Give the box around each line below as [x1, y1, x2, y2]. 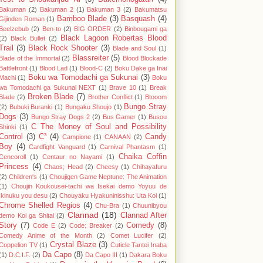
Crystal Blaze [49, 241, 96, 249]
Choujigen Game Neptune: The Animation [49, 173, 167, 181]
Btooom [145, 93, 167, 101]
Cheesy [96, 163, 119, 171]
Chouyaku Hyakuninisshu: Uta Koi [59, 192, 157, 200]
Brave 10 [109, 84, 136, 92]
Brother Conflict [87, 93, 133, 101]
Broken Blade [27, 93, 74, 102]
